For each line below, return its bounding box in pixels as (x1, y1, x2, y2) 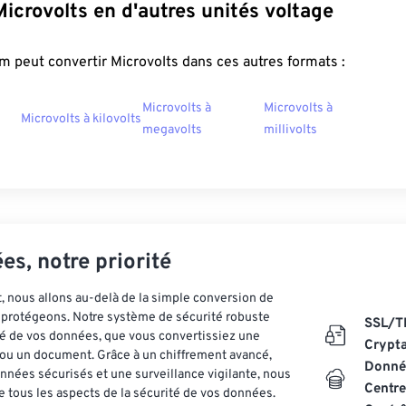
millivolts (264, 122, 317, 138)
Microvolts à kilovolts (21, 111, 141, 127)
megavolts (142, 122, 202, 138)
